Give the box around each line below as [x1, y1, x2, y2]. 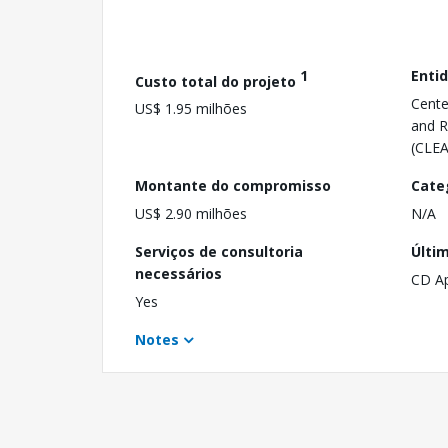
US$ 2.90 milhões [135, 203, 247, 223]
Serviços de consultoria [135, 241, 303, 261]
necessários [135, 263, 222, 283]
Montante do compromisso [135, 175, 331, 195]
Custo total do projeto [135, 71, 300, 91]
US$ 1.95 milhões [135, 99, 247, 119]
